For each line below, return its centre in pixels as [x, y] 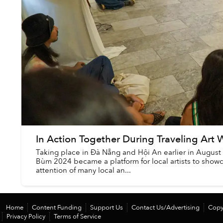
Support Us [107, 208]
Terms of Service [77, 217]
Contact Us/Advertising [166, 208]
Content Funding [57, 208]
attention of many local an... [83, 170]
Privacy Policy [26, 217]
